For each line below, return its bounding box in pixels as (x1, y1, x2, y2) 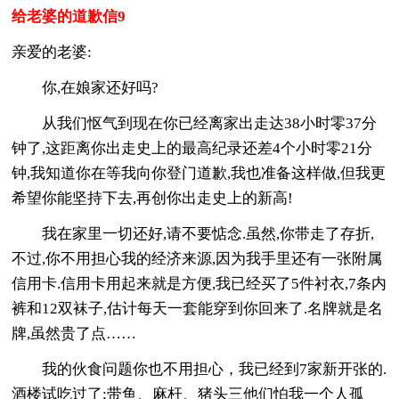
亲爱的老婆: (12, 43, 93, 61)
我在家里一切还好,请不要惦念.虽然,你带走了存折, (12, 224, 375, 242)
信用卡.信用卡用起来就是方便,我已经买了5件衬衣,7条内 (12, 274, 387, 292)
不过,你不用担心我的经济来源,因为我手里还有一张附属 (12, 249, 383, 267)
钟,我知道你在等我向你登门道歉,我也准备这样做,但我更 (12, 164, 387, 182)
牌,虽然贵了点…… (12, 324, 137, 342)
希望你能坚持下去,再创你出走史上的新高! (12, 189, 294, 207)
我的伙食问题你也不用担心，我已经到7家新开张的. (12, 360, 387, 378)
